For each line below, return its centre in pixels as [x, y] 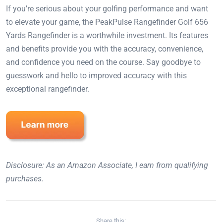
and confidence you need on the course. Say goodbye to [103, 62]
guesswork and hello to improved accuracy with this [96, 76]
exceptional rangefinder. [48, 89]
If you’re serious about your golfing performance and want [107, 9]
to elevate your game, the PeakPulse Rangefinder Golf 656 [107, 22]
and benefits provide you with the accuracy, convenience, [105, 49]
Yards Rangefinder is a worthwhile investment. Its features [107, 36]
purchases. [25, 179]
